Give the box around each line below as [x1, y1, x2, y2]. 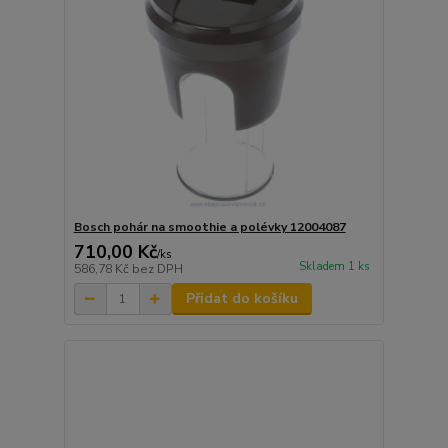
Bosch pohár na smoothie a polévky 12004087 [73, 219, 346, 236]
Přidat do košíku [185, 289, 298, 309]
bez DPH [131, 261, 183, 278]
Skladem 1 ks [298, 259, 370, 275]
